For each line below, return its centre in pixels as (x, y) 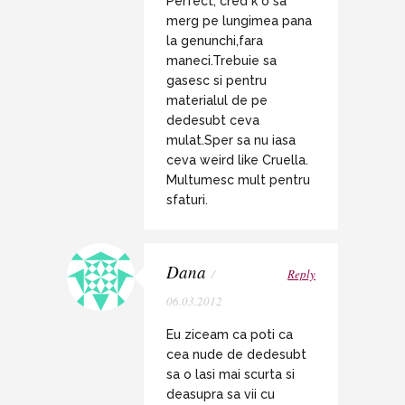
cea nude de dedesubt (236, 354)
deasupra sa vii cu (221, 394)
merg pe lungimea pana (239, 20)
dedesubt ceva (213, 120)
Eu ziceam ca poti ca (230, 334)
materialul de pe (217, 100)
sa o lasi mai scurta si (231, 374)
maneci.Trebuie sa (221, 60)
